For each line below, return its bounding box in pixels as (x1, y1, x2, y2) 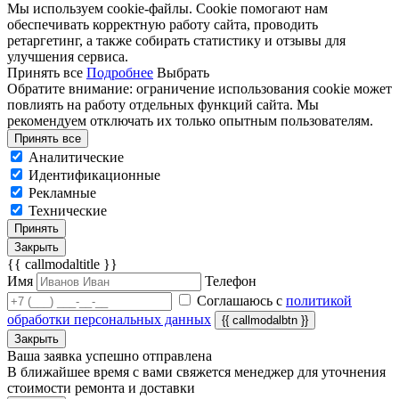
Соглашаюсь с (197, 292, 286, 308)
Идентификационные (28, 167, 160, 183)
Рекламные (28, 184, 96, 200)
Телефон (205, 273, 256, 289)
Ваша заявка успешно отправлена (7, 347, 212, 363)
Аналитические (28, 149, 124, 165)
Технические (28, 202, 107, 218)
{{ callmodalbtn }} (222, 313, 308, 327)
